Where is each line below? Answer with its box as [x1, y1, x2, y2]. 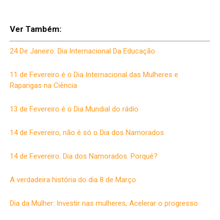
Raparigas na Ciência [10, 81, 77, 90]
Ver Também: [10, 24, 61, 34]
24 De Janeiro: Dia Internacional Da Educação [10, 46, 155, 55]
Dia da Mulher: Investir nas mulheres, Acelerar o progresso [10, 198, 198, 208]
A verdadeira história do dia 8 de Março [10, 175, 136, 184]
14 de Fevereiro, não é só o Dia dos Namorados [10, 128, 164, 137]
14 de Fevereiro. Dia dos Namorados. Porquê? [10, 151, 158, 161]
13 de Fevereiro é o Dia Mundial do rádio [10, 104, 138, 113]
